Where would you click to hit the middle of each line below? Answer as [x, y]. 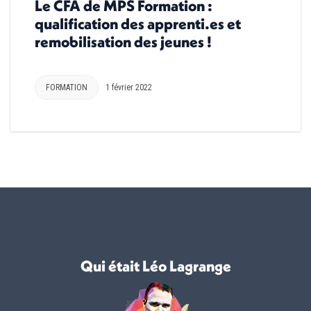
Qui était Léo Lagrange [155, 266]
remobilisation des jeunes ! [123, 41]
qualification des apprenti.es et [138, 23]
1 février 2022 [129, 87]
